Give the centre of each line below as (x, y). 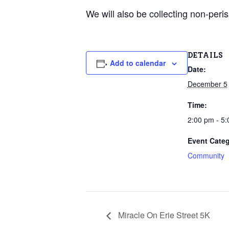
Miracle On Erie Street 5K (163, 215)
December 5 (207, 84)
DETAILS (205, 55)
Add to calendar (138, 63)
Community (206, 155)
